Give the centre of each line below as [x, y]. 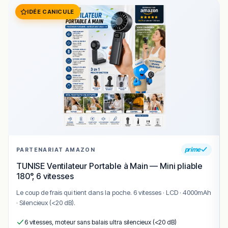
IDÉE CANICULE [51, 12]
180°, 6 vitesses [45, 176]
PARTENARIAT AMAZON [56, 150]
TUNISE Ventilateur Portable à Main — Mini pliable [110, 166]
